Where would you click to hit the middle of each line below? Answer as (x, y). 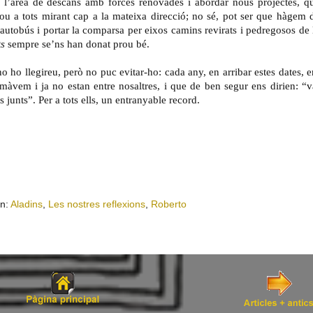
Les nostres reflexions (96, 204)
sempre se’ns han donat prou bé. (77, 44)
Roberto (168, 204)
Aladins (26, 204)
